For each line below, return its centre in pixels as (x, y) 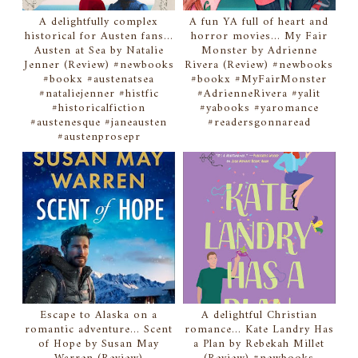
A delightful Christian (259, 316)
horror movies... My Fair (259, 36)
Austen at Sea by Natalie (99, 50)
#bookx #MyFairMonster (259, 79)
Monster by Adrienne (259, 50)
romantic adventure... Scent (99, 330)
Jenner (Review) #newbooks (99, 65)
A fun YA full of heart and (259, 22)
